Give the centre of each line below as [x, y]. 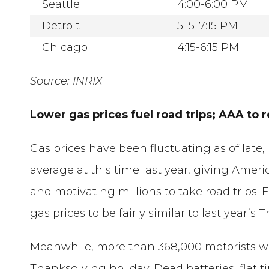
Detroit [61, 26]
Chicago [65, 47]
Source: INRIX [67, 81]
